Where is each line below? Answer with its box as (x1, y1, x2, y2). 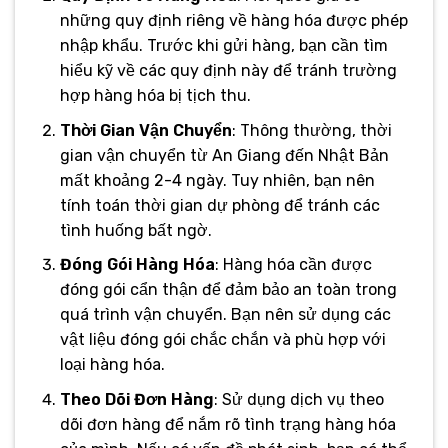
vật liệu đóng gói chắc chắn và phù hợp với (59, 330, 386, 350)
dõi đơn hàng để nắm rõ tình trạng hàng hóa (59, 414, 396, 434)
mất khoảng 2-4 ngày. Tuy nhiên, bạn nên (59, 170, 375, 190)
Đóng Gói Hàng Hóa (59, 255, 215, 275)
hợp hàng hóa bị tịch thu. (59, 86, 251, 106)
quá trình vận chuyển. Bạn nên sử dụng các (59, 305, 391, 325)
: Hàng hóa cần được (214, 255, 372, 275)
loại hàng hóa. (59, 355, 165, 375)
